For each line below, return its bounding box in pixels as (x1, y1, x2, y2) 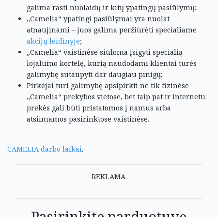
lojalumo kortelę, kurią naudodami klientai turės (27, 59, 197, 68)
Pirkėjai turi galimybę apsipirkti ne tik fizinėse (27, 81, 189, 90)
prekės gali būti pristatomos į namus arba (27, 103, 171, 112)
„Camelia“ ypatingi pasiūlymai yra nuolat (27, 14, 170, 23)
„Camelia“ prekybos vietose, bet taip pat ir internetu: (27, 92, 207, 101)
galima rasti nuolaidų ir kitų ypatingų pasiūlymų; (27, 3, 197, 12)
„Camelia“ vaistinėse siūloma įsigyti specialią (27, 47, 183, 57)
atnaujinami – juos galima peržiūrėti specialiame (27, 25, 197, 34)
